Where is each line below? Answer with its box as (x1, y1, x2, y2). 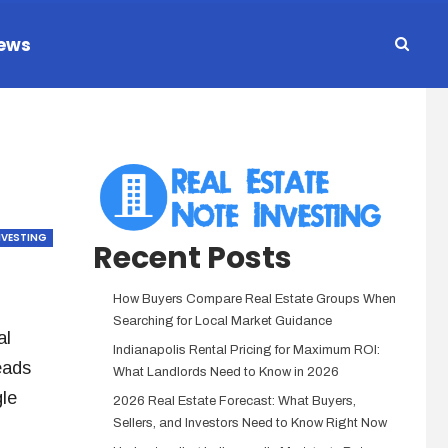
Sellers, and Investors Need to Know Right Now (112, 416, 387, 430)
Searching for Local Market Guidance (112, 314, 332, 328)
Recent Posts (92, 237, 292, 279)
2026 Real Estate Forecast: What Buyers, (112, 394, 356, 408)
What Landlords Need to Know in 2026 (112, 365, 339, 379)
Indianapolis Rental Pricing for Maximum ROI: (112, 343, 380, 357)
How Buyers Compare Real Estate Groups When (112, 292, 396, 306)
